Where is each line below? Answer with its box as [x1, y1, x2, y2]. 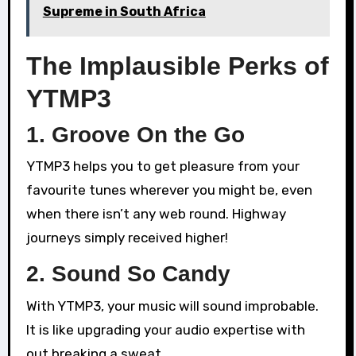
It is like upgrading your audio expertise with [25, 321, 305, 338]
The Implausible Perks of [25, 52, 329, 81]
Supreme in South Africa [42, 4, 206, 20]
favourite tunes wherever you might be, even [25, 182, 312, 199]
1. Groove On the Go [25, 122, 245, 147]
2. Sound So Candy [25, 261, 230, 287]
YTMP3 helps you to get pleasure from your [25, 158, 300, 175]
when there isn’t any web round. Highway [25, 206, 286, 222]
